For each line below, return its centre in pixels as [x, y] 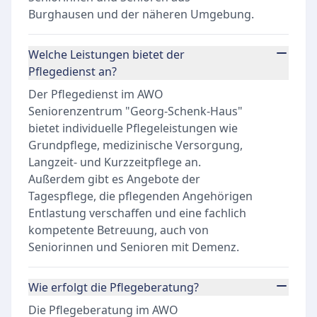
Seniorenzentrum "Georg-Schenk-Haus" [136, 111]
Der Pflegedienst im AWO [96, 94]
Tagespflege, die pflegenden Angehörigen [140, 196]
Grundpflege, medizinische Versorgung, [136, 145]
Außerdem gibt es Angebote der [114, 179]
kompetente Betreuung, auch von [119, 230]
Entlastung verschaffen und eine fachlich [137, 213]
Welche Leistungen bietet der [106, 54]
